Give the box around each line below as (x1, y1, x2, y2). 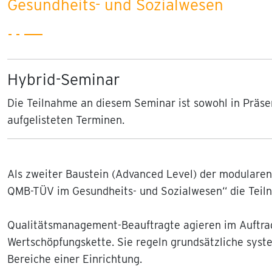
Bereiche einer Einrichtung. (7, 253, 142, 265)
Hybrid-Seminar (7, 70, 120, 89)
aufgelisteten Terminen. (7, 114, 124, 126)
